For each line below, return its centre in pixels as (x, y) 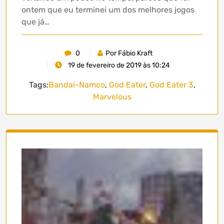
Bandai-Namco (76, 85)
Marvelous (112, 97)
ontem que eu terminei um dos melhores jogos (108, 10)
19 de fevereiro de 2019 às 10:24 (118, 65)
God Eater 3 (171, 85)
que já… (35, 22)
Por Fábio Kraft (129, 53)
